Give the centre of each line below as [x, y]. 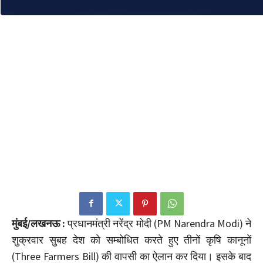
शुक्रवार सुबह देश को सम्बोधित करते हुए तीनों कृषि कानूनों [131, 240]
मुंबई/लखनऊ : [39, 223]
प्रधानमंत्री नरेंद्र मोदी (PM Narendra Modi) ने [158, 223]
